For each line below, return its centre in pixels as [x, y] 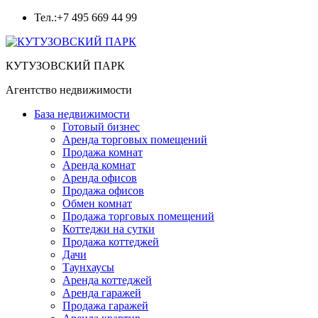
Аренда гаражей [102, 293]
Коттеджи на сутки [109, 229]
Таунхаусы [88, 267]
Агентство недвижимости [69, 90]
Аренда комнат [99, 165]
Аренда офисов [100, 178]
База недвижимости [82, 114]
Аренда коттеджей [107, 280]
